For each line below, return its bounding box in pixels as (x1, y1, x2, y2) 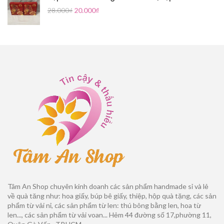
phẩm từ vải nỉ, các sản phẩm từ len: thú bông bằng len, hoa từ (7, 201, 201, 210)
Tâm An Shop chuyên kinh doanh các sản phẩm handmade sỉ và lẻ (7, 182, 208, 191)
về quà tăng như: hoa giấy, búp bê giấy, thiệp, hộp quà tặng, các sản (7, 191, 216, 200)
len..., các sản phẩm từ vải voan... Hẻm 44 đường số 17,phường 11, (7, 210, 211, 219)
